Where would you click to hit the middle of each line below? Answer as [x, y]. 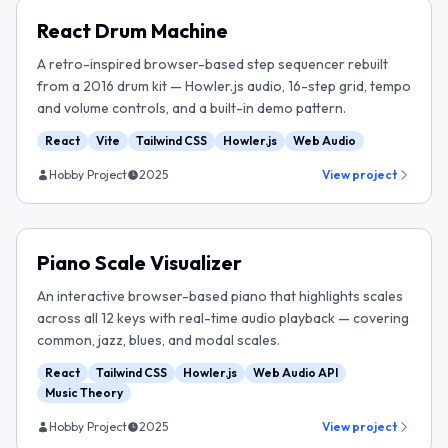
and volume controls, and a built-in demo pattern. [191, 108]
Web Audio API [295, 372]
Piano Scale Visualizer [139, 262]
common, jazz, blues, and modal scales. [158, 340]
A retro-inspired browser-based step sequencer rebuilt [212, 64]
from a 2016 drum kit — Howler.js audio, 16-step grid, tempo [224, 86]
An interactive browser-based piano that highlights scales [220, 296]
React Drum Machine [132, 30]
